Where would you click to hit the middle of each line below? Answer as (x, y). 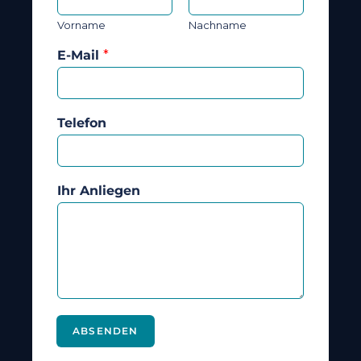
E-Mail (80, 55)
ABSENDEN (106, 330)
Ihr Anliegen (99, 190)
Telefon (82, 122)
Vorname (81, 25)
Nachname (218, 25)
